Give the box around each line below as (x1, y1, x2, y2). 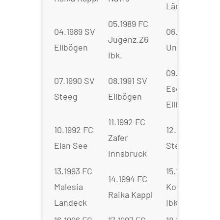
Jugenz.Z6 (108, 34, 148, 45)
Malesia (54, 181, 83, 192)
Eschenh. (166, 83, 202, 94)
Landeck (54, 197, 87, 208)
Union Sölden (166, 42, 218, 53)
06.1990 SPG (166, 26, 213, 37)
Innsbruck (108, 148, 147, 159)
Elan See (54, 140, 88, 151)
